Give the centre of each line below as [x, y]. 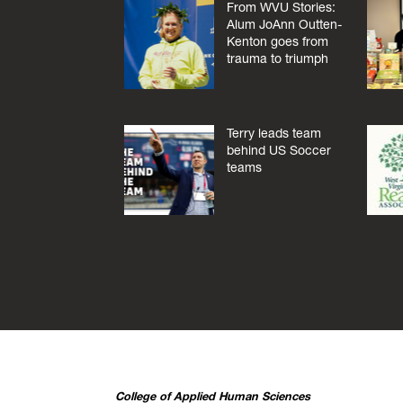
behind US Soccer [278, 150]
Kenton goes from [277, 42]
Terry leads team [273, 133]
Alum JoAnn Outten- [284, 25]
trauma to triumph [277, 59]
